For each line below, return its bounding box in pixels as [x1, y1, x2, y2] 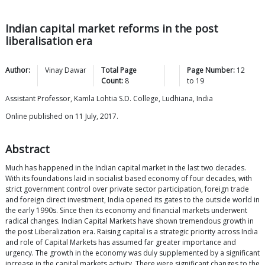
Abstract [5, 142, 50, 157]
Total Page [101, 65, 137, 76]
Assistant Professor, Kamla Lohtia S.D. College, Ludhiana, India [5, 93, 213, 104]
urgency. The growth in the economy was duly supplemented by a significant [5, 248, 260, 258]
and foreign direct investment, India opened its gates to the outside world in [5, 195, 260, 205]
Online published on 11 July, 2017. [5, 111, 118, 122]
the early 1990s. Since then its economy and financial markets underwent [5, 205, 247, 216]
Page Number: [186, 65, 235, 76]
